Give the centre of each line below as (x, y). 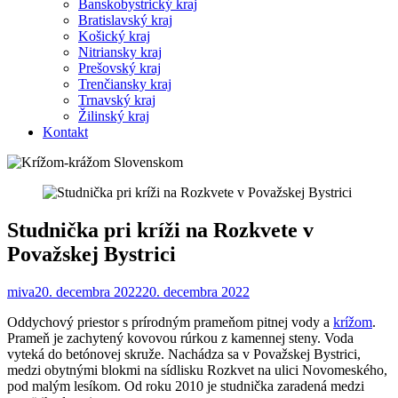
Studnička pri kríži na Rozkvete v (160, 230)
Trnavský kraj (117, 99)
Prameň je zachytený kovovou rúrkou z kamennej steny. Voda (180, 338)
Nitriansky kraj (120, 52)
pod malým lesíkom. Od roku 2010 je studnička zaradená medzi (186, 386)
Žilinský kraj (114, 115)
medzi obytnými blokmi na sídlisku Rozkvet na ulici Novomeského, (197, 370)
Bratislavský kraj (125, 20)
